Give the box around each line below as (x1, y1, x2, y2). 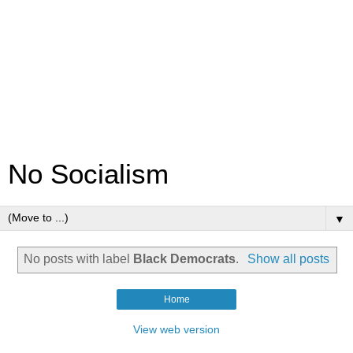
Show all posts (247, 251, 329, 266)
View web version (133, 322, 220, 336)
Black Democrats (133, 251, 236, 266)
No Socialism (8, 159, 169, 189)
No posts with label (24, 251, 134, 266)
